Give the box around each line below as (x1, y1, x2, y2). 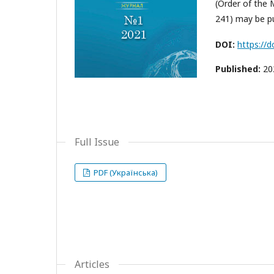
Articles (75, 257, 109, 272)
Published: (215, 63, 263, 75)
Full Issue (75, 135, 119, 149)
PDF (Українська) (92, 167, 158, 179)
